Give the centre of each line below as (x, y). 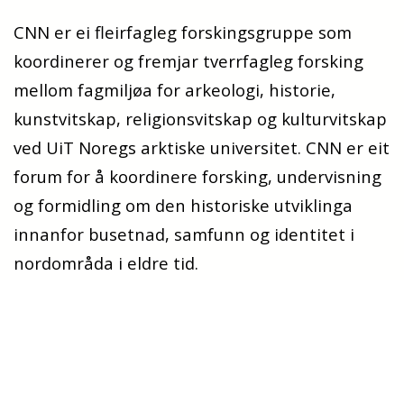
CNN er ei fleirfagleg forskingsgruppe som (183, 32)
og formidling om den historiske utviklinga (183, 206)
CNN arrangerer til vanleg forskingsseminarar (198, 307)
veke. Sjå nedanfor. (89, 364)
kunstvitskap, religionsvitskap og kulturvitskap (200, 119)
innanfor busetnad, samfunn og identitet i (184, 234)
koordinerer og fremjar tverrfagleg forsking (188, 61)
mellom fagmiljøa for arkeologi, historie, (174, 90)
